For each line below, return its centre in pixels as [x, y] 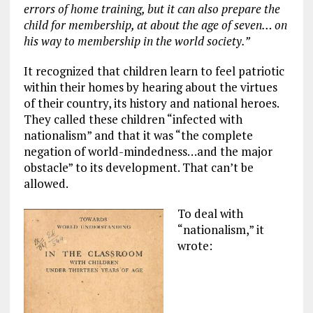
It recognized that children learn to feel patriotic [154, 71]
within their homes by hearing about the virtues [150, 87]
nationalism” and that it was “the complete [138, 135]
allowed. [46, 183]
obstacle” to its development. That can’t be [138, 167]
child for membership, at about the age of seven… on [155, 24]
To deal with [210, 213]
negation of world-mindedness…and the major [148, 151]
